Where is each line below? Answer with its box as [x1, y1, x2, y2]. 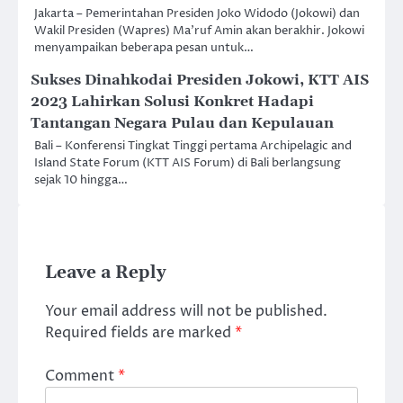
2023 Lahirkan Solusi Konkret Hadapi [31, 93, 314, 112]
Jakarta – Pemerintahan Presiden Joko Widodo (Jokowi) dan [34, 5, 360, 22]
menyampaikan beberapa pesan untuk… [34, 40, 254, 57]
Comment [45, 366, 118, 387]
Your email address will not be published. [45, 301, 327, 322]
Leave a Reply [45, 263, 166, 284]
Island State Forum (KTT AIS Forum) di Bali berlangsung [34, 155, 341, 172]
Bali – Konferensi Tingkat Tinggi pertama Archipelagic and [34, 138, 352, 155]
